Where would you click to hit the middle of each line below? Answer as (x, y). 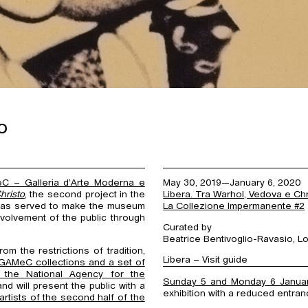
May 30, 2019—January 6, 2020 (232, 183)
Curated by (188, 227)
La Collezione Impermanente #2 (234, 207)
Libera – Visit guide (206, 260)
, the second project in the (85, 195)
